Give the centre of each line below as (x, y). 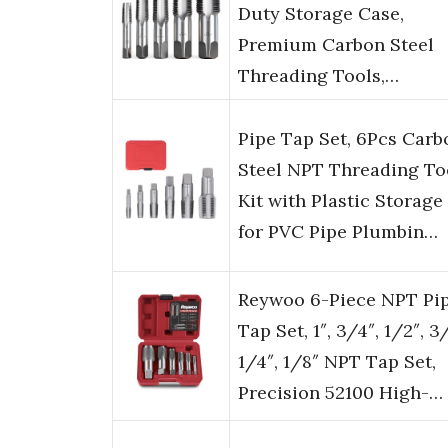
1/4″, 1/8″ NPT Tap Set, (337, 362)
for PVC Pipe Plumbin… (338, 232)
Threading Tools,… (318, 76)
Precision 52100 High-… (340, 393)
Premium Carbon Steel (336, 45)
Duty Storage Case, (321, 14)
